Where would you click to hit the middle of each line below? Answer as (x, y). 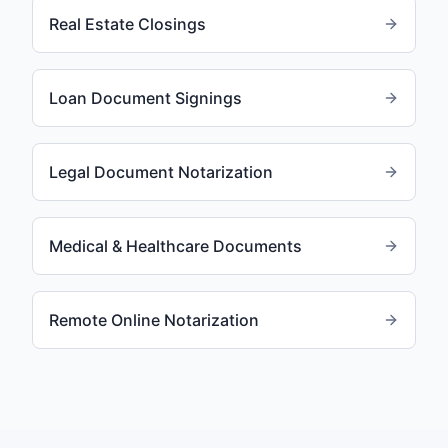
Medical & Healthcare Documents (175, 246)
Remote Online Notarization (154, 320)
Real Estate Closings (127, 24)
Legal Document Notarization (161, 172)
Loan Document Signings (145, 98)
